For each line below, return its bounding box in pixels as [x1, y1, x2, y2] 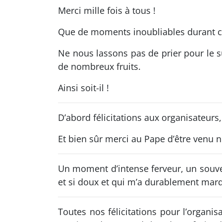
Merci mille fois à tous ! [58, 4, 156, 16]
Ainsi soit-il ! [58, 82, 109, 94]
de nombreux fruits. [58, 60, 141, 72]
